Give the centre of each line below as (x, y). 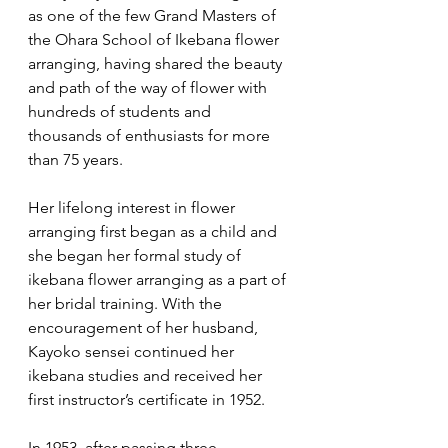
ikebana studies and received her (147, 376)
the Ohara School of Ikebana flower (155, 40)
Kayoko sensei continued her (133, 352)
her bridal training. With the (127, 304)
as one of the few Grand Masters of (154, 16)
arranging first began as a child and (154, 232)
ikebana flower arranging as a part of (159, 280)
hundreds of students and (121, 112)
